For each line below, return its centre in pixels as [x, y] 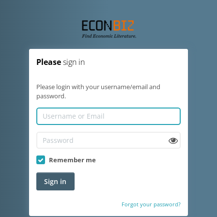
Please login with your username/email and [98, 87]
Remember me [72, 160]
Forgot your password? [151, 204]
